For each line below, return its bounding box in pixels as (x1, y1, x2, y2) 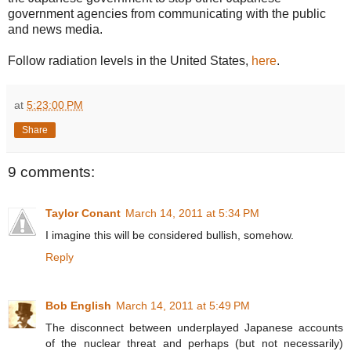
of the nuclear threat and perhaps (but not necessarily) (45, 336, 343, 349)
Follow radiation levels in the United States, (8, 54, 251, 68)
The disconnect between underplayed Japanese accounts (45, 320, 343, 334)
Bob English (45, 299, 111, 312)
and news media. (8, 23, 103, 37)
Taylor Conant (45, 206, 121, 219)
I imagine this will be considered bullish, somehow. (45, 228, 294, 241)
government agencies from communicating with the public (8, 7, 326, 21)
